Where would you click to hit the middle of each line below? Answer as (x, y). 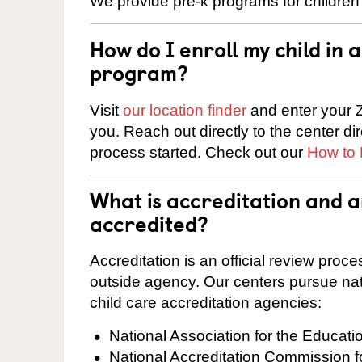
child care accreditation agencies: (206, 303)
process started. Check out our (198, 152)
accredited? (149, 223)
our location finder (185, 110)
